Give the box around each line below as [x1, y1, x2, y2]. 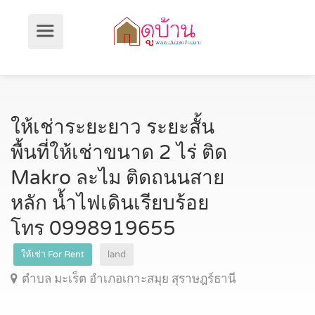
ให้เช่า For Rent [21, 249, 84, 260]
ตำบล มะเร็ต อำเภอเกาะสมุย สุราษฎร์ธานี [22, 271, 236, 286]
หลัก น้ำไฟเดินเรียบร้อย [11, 191, 209, 215]
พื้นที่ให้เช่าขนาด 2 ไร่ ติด [11, 141, 227, 165]
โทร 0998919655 [11, 217, 176, 240]
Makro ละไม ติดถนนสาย [11, 166, 224, 190]
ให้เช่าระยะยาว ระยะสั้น [11, 115, 214, 139]
